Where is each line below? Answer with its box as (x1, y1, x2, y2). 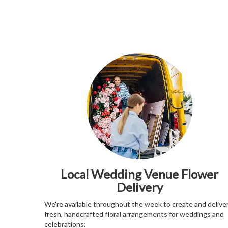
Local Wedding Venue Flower (61, 166, 218, 182)
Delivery (116, 180, 163, 195)
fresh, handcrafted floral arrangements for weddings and (44, 210, 224, 219)
